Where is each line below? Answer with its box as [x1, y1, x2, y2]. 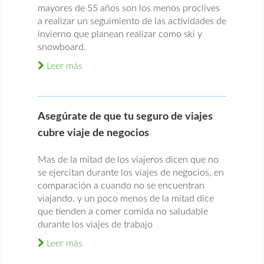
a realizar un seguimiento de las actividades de [38, 16, 226, 27]
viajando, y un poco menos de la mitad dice [38, 194, 214, 204]
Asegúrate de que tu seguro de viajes [38, 111, 213, 123]
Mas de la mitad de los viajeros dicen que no [38, 155, 219, 165]
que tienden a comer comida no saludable [38, 207, 208, 217]
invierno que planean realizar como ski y [38, 29, 202, 39]
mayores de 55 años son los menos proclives [38, 4, 220, 14]
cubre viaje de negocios [38, 128, 149, 139]
